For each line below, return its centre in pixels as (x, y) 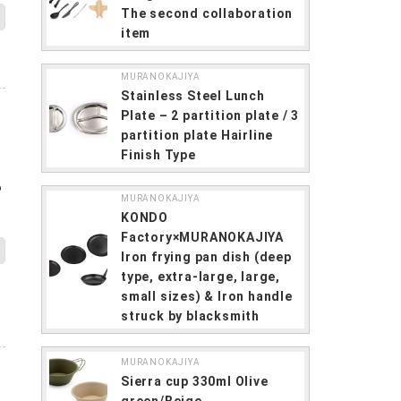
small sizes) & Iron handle (207, 296)
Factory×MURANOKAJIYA (209, 237)
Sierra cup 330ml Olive (195, 381)
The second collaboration (207, 13)
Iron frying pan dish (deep (206, 257)
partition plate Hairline (197, 135)
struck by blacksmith (191, 316)
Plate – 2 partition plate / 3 (210, 115)
